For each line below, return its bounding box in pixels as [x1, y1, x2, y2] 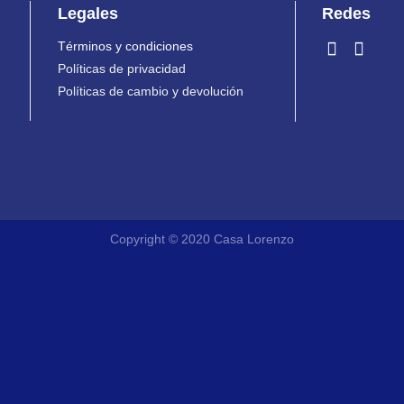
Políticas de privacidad [58, 61, 186, 76]
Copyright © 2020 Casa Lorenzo [110, 231, 294, 246]
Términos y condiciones [58, 39, 193, 53]
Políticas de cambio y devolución [58, 84, 243, 98]
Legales [58, 4, 118, 23]
